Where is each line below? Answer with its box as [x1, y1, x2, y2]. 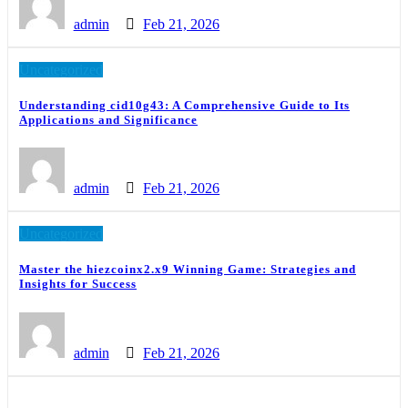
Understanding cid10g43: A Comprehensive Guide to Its [19, 98, 350, 113]
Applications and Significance [19, 113, 198, 127]
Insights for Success [19, 277, 137, 291]
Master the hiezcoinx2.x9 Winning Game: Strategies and [19, 262, 356, 277]
